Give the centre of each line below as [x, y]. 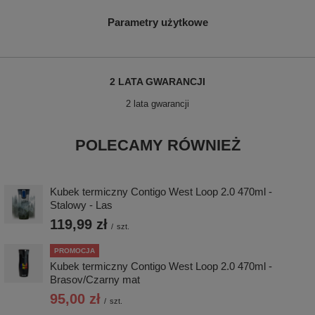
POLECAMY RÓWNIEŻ [157, 145]
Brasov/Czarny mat [95, 279]
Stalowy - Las [81, 205]
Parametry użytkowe [157, 22]
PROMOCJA [75, 250]
